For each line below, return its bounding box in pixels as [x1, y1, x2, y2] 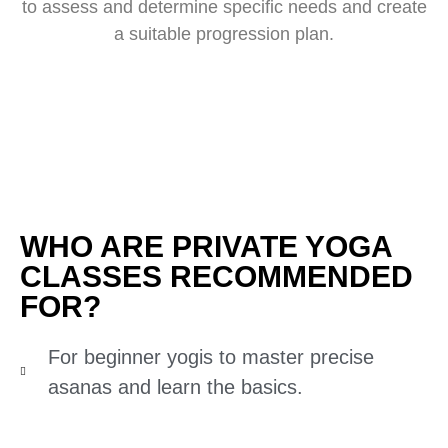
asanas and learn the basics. [47, 376, 303, 399]
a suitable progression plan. [114, 24, 334, 44]
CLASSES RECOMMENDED [20, 260, 413, 294]
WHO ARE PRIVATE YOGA [20, 230, 392, 264]
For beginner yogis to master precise [47, 346, 374, 369]
